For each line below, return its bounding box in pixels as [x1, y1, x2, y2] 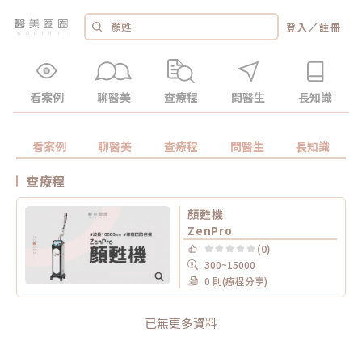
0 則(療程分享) [204, 273, 267, 288]
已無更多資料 [145, 314, 217, 331]
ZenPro [187, 222, 233, 238]
